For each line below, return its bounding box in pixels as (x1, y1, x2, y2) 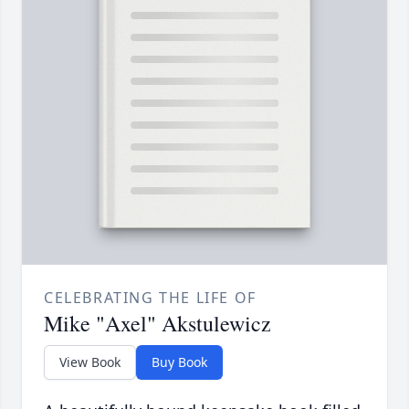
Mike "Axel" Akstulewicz (44, 309, 271, 339)
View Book (59, 353, 121, 372)
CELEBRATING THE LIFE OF (44, 288, 257, 309)
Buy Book (152, 353, 207, 372)
